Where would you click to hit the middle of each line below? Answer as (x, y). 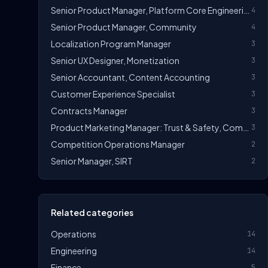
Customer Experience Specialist (113, 94)
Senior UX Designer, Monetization (115, 61)
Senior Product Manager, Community (124, 27)
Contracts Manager (89, 111)
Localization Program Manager (111, 44)
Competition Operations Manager (118, 144)
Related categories (92, 213)
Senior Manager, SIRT (92, 161)
